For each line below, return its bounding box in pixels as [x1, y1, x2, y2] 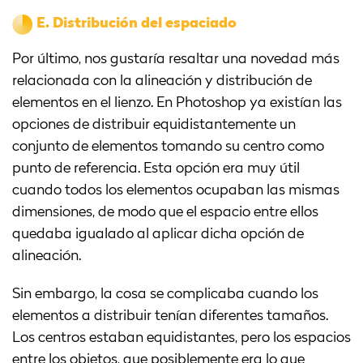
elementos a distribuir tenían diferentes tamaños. [12, 309, 328, 324]
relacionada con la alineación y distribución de [12, 74, 312, 89]
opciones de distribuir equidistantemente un [12, 117, 296, 133]
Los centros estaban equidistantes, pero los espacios [12, 331, 351, 346]
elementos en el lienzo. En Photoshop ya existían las [12, 96, 342, 111]
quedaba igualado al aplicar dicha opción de [12, 227, 304, 242]
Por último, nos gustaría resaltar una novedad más [12, 52, 340, 67]
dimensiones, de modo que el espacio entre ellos [12, 205, 318, 220]
